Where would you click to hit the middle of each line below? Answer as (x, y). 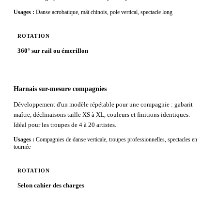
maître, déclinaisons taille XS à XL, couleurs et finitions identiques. (102, 115)
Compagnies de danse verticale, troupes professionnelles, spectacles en (116, 140)
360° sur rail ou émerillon (53, 50)
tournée (22, 147)
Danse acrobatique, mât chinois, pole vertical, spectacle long (104, 12)
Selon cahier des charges (51, 185)
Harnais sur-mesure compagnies (60, 88)
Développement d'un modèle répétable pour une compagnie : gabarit (103, 105)
